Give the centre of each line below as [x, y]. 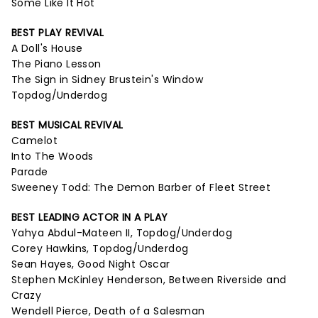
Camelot [34, 141]
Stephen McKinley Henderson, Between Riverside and [149, 280]
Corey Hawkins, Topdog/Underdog [100, 248]
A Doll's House [47, 48]
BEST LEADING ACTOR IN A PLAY [90, 217]
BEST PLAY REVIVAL [58, 33]
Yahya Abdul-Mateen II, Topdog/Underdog [122, 233]
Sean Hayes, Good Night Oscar [91, 264]
